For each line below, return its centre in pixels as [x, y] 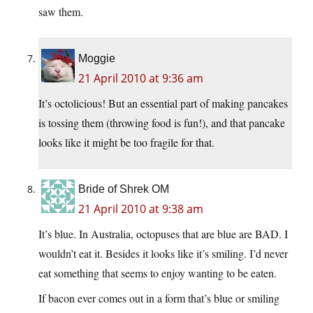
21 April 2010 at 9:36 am [141, 79]
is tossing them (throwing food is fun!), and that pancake [162, 123]
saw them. [61, 12]
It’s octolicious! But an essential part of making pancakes [163, 103]
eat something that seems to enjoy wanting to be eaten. [158, 273]
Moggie [97, 59]
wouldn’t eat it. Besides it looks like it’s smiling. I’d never [163, 254]
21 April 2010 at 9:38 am [141, 209]
